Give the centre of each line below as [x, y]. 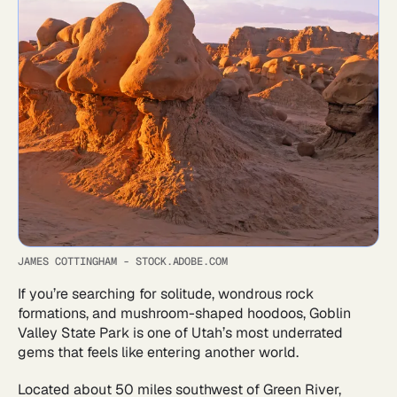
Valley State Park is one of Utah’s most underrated [180, 332]
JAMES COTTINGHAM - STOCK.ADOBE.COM [123, 261]
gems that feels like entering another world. [160, 352]
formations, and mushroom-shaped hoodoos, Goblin [184, 313]
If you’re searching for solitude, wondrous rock [166, 293]
